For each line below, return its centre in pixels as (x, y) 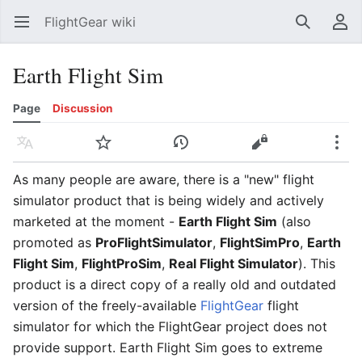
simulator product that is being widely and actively (168, 200)
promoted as (54, 242)
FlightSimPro (260, 242)
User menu (347, 30)
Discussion (82, 108)
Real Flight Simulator (234, 263)
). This (317, 263)
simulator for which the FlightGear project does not (170, 326)
